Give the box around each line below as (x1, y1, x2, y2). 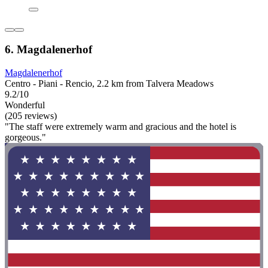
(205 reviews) (5, 111, 57, 121)
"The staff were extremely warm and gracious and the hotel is (5, 121, 236, 132)
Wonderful (5, 100, 45, 110)
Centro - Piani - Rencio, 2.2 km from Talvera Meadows (5, 78, 214, 89)
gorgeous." (5, 132, 46, 142)
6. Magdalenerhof (5, 43, 92, 56)
